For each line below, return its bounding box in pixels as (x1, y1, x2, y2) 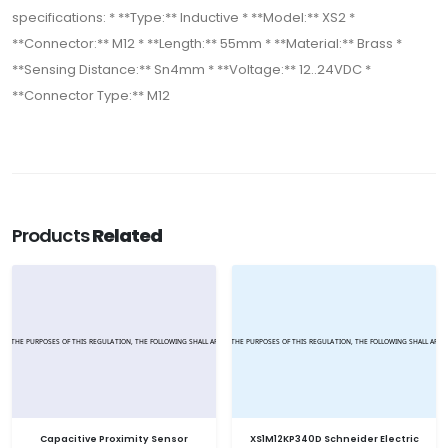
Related (91, 222, 163, 248)
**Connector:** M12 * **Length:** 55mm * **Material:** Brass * (12, 33, 402, 53)
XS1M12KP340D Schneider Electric (249, 431, 419, 445)
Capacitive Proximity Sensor (40, 431, 188, 445)
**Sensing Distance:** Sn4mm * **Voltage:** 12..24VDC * (12, 59, 371, 79)
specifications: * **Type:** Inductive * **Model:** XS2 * (12, 7, 355, 27)
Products (12, 222, 92, 248)
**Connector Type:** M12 (12, 85, 170, 105)
